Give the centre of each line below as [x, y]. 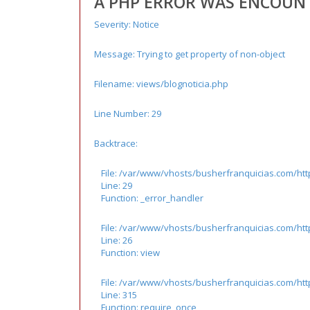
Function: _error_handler [152, 198]
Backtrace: [116, 143]
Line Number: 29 [127, 113]
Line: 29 [116, 185]
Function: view [130, 252]
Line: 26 [116, 240]
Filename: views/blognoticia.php [161, 83]
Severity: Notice [126, 24]
